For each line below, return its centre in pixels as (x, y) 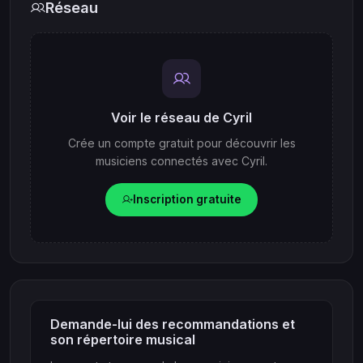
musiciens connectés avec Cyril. (181, 161)
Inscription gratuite (187, 199)
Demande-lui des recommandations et (173, 324)
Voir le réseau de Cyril (181, 118)
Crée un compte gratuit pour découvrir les (181, 143)
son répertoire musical (123, 339)
